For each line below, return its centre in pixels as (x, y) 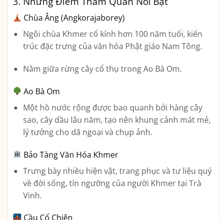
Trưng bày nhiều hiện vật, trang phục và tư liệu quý (117, 171)
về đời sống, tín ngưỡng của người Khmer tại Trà (112, 183)
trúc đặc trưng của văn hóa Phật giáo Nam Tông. (112, 46)
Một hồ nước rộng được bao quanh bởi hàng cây (112, 107)
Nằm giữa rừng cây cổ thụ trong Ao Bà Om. (102, 69)
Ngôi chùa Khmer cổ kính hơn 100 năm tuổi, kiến (112, 34)
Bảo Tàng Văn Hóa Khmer (71, 154)
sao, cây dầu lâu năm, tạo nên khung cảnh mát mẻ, (117, 120)
